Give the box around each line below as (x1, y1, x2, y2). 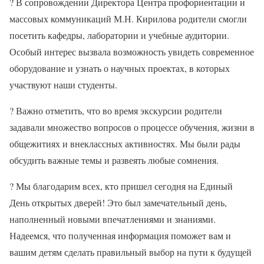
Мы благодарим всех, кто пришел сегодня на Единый (14, 180, 233, 192)
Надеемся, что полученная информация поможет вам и (9, 229, 231, 242)
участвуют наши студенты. (9, 78, 117, 91)
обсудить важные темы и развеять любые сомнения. (9, 154, 219, 166)
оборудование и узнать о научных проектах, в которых (9, 62, 230, 74)
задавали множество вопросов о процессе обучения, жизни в (9, 121, 255, 133)
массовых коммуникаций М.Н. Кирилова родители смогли (9, 12, 247, 25)
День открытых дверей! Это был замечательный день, (9, 196, 227, 209)
